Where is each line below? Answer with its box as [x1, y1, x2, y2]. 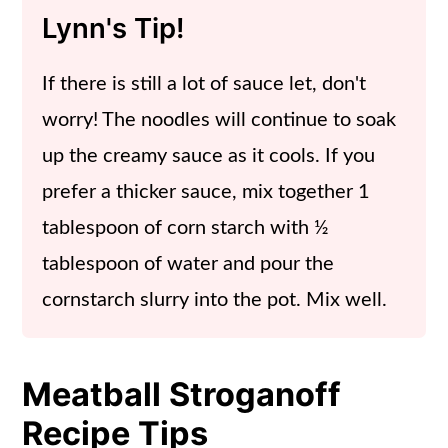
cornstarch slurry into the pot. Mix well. [42, 290, 388, 311]
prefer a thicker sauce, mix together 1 [42, 182, 371, 203]
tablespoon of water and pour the [42, 254, 335, 275]
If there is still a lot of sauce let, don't [42, 74, 367, 95]
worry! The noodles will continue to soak [42, 110, 397, 131]
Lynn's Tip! [42, 11, 186, 46]
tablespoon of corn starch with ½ [42, 218, 330, 239]
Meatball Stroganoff [22, 375, 342, 415]
